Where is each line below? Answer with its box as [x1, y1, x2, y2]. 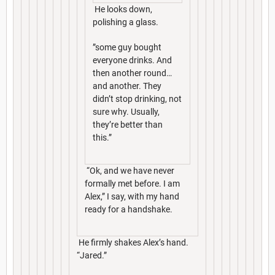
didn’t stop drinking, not [93, 93, 182, 104]
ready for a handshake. [85, 204, 172, 214]
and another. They [93, 80, 161, 91]
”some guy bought [93, 42, 161, 52]
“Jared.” [77, 250, 107, 260]
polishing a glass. [93, 17, 158, 27]
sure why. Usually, [93, 106, 160, 117]
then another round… [93, 68, 172, 78]
